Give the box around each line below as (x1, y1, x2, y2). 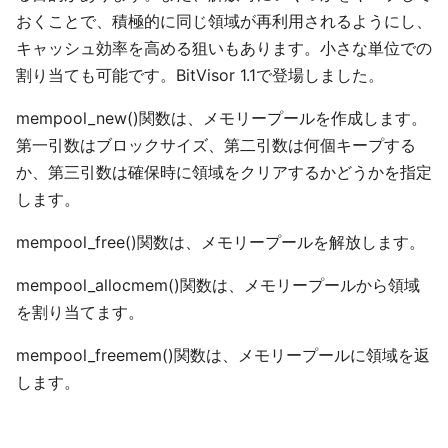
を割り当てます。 (16, 302, 144, 322)
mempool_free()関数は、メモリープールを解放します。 (16, 232, 425, 252)
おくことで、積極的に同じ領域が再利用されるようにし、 (16, 11, 432, 31)
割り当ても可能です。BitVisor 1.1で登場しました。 (16, 65, 384, 85)
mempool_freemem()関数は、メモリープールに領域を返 (16, 345, 430, 365)
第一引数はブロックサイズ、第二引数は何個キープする (16, 135, 416, 155)
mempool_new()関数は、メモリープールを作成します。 (16, 108, 427, 128)
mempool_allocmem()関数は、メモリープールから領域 (16, 275, 420, 295)
